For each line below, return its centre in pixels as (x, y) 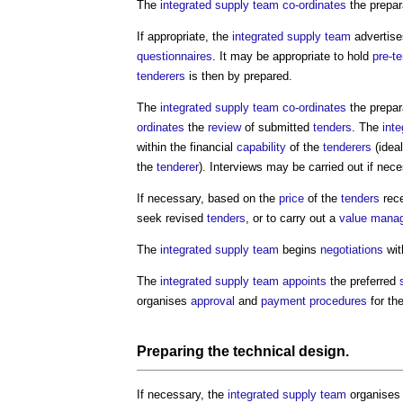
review (224, 127)
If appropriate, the (184, 36)
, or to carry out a (292, 218)
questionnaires (175, 56)
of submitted (277, 127)
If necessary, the (182, 394)
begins (300, 249)
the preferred (363, 281)
